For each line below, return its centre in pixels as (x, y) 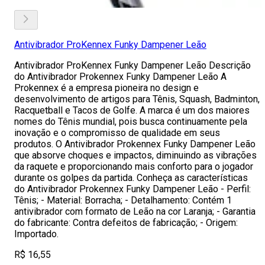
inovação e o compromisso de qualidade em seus (117, 133)
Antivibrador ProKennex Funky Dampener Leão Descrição (132, 65)
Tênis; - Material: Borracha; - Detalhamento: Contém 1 (123, 200)
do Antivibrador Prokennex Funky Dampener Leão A (120, 77)
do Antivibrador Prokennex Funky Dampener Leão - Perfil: (132, 189)
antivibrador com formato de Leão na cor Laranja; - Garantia (135, 211)
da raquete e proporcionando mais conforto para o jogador (134, 167)
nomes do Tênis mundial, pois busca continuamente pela (131, 122)
